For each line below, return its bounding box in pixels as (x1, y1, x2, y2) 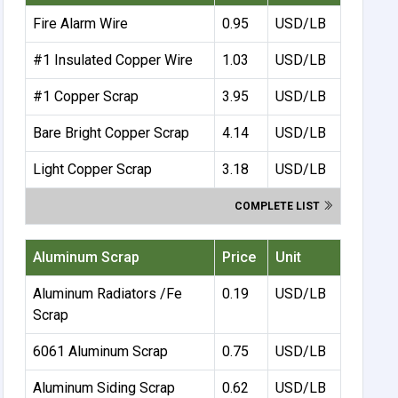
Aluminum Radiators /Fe (33, 284, 183, 302)
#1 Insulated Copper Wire (33, 51, 194, 68)
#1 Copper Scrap (33, 87, 139, 105)
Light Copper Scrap (33, 160, 153, 178)
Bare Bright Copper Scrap (33, 123, 190, 141)
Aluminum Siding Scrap (33, 378, 176, 396)
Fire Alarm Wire (33, 14, 129, 32)
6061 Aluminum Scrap (33, 342, 169, 360)
